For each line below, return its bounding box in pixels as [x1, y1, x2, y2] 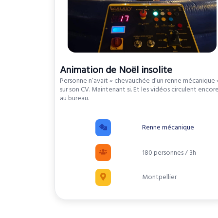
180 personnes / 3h [142, 147, 196, 158]
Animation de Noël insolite [60, 63, 172, 77]
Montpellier [142, 172, 177, 182]
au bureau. [60, 93, 89, 104]
